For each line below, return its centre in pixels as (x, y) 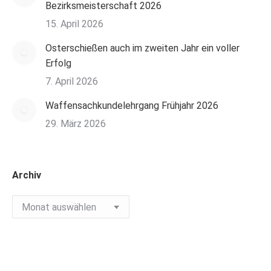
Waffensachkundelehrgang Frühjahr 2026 (132, 106)
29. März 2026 (76, 124)
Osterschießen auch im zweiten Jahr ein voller (142, 48)
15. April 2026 (74, 24)
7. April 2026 (72, 81)
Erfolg (58, 63)
